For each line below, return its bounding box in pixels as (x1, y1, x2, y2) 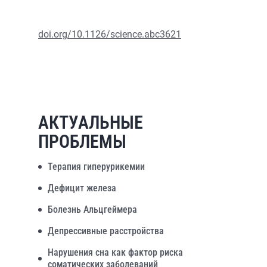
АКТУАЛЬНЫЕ (38, 112, 143, 133)
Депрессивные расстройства (48, 225, 164, 237)
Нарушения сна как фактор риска (48, 247, 183, 258)
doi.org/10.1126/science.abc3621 (38, 29, 181, 40)
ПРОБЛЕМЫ (38, 131, 126, 152)
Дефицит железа (48, 182, 116, 194)
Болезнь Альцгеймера (48, 204, 137, 215)
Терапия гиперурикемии (48, 161, 145, 172)
